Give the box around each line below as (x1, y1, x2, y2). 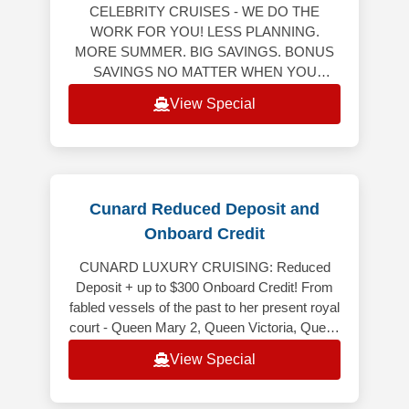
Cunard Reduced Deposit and (89, 200, 320, 219)
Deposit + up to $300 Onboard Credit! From (76, 279, 333, 296)
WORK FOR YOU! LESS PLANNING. (89, 24, 320, 40)
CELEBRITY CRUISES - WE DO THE (89, 4, 320, 20)
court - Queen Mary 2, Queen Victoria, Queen (68, 320, 341, 336)
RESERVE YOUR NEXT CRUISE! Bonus (79, 84, 330, 100)
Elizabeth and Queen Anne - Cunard (97, 340, 312, 356)
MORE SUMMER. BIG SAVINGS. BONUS (75, 44, 334, 60)
